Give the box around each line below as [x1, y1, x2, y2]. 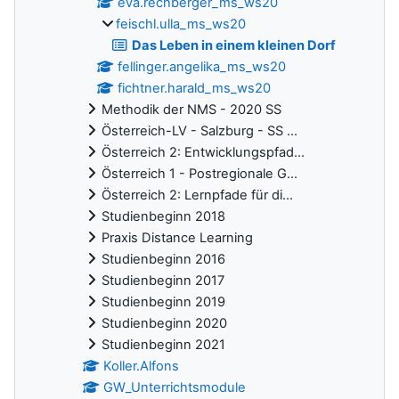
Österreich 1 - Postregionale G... [102, 166, 297, 183]
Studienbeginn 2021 [102, 337, 225, 354]
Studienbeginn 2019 [102, 294, 225, 311]
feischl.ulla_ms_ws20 [116, 16, 246, 33]
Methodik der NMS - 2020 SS [102, 102, 281, 118]
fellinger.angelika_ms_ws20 [118, 59, 287, 76]
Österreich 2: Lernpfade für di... [102, 187, 293, 204]
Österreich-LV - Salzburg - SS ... [102, 123, 297, 140]
